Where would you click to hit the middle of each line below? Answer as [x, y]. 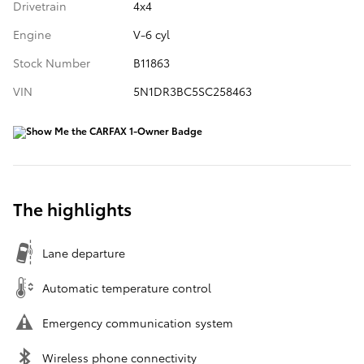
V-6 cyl [151, 34]
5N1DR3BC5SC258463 [192, 91]
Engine [32, 34]
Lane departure [84, 252]
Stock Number [52, 62]
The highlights [72, 208]
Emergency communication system [138, 322]
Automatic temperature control [127, 287]
